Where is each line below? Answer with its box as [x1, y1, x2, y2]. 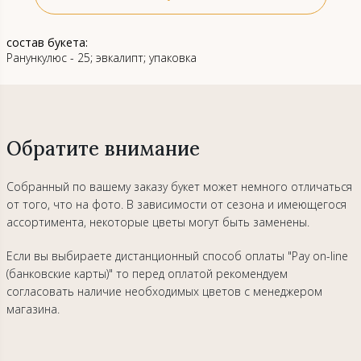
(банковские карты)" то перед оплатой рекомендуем [6, 266, 288, 281]
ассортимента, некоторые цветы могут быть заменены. [6, 214, 309, 230]
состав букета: [6, 35, 88, 50]
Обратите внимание [6, 136, 200, 161]
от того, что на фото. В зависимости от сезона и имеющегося [6, 197, 346, 212]
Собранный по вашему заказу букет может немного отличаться [6, 179, 352, 194]
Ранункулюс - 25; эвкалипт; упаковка [6, 50, 197, 65]
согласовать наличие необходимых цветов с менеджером [6, 284, 322, 299]
